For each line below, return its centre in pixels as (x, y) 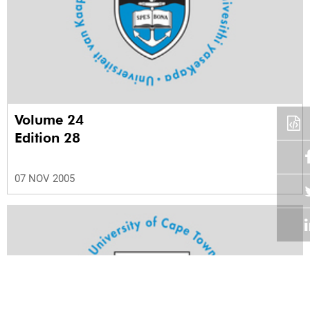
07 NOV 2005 (45, 178)
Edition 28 (47, 137)
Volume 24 (51, 119)
